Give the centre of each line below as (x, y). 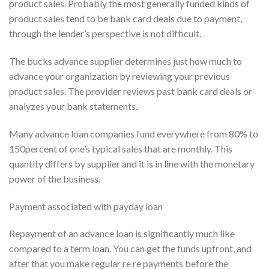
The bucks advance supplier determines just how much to (125, 61)
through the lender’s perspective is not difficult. (105, 34)
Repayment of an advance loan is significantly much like (122, 234)
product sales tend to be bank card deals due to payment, (125, 19)
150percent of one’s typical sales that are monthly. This (121, 148)
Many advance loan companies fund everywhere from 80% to (134, 133)
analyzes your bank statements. (73, 106)
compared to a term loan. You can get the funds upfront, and (130, 249)
